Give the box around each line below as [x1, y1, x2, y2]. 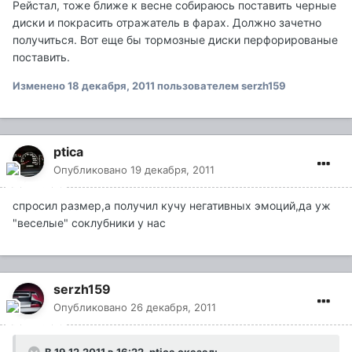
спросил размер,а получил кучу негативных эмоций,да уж [13, 199, 331, 213]
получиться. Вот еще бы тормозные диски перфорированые [13, 33, 338, 47]
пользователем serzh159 [155, 79, 286, 93]
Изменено [13, 79, 68, 93]
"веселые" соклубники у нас [13, 216, 166, 230]
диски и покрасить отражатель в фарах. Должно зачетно [13, 16, 321, 30]
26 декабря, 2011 [130, 301, 216, 314]
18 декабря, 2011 [68, 79, 155, 93]
